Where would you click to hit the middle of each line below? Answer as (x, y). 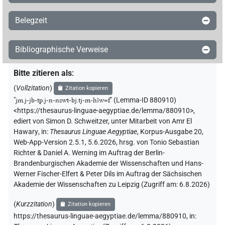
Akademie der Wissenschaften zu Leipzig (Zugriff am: (96, 185)
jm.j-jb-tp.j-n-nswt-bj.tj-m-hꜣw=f (63, 100)
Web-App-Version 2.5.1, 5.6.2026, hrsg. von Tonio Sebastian (106, 143)
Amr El (182, 122)
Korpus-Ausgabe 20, (172, 132)
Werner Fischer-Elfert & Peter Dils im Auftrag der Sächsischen (108, 174)
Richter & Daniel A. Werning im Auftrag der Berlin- (89, 153)
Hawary (26, 132)
